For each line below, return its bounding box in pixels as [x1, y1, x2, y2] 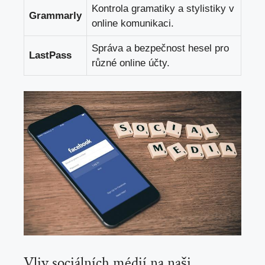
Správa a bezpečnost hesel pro [92, 43, 229, 54]
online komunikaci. [92, 18, 174, 30]
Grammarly [29, 10, 82, 22]
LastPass [29, 50, 72, 62]
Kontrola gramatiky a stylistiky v [92, 3, 234, 15]
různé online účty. [92, 57, 170, 69]
